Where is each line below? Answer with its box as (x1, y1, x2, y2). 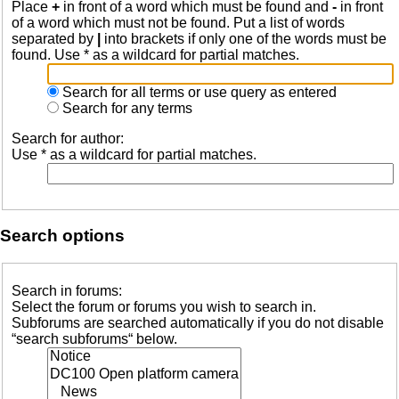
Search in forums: (12, 282, 122, 298)
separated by (12, 30, 97, 46)
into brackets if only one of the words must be (101, 30, 387, 46)
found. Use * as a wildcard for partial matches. (12, 46, 299, 62)
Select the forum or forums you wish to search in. (12, 298, 316, 314)
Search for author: (12, 130, 124, 146)
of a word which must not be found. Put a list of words (12, 14, 345, 30)
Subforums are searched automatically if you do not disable (12, 314, 384, 330)
